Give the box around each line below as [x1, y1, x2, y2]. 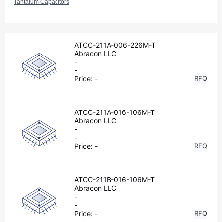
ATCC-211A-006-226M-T [74, 41, 156, 49]
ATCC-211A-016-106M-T [74, 108, 155, 116]
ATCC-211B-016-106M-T [74, 175, 155, 184]
